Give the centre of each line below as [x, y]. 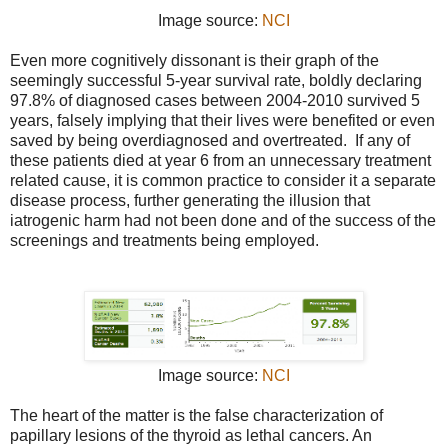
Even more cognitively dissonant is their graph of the [194, 61]
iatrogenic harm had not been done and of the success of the [223, 221]
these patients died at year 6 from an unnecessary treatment [220, 161]
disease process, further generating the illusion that [190, 201]
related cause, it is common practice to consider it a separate [223, 181]
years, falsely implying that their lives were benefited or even [222, 121]
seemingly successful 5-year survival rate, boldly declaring [216, 81]
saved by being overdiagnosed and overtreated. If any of [210, 141]
